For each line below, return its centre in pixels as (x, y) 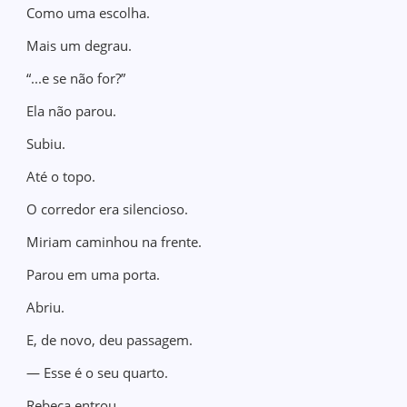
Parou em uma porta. (94, 274)
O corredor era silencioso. (108, 209)
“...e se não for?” (76, 78)
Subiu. (46, 144)
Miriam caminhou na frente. (114, 242)
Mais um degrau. (79, 45)
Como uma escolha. (89, 13)
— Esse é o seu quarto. (98, 372)
